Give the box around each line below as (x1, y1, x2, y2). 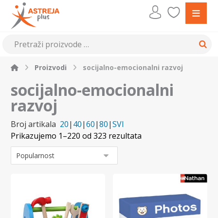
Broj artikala (11, 119, 56, 129)
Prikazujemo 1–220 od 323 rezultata (11, 130, 142, 141)
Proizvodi (35, 63, 67, 72)
